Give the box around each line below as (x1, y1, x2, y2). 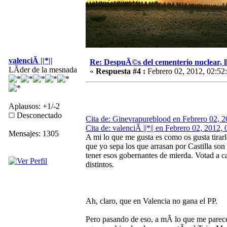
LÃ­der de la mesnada (9, 65, 77, 74)
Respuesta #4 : (96, 66, 145, 75)
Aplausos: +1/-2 (9, 101, 60, 110)
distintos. (86, 160, 114, 169)
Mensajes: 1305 (9, 129, 59, 138)
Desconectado (15, 110, 62, 120)
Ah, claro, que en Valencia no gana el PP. (86, 196, 217, 205)
